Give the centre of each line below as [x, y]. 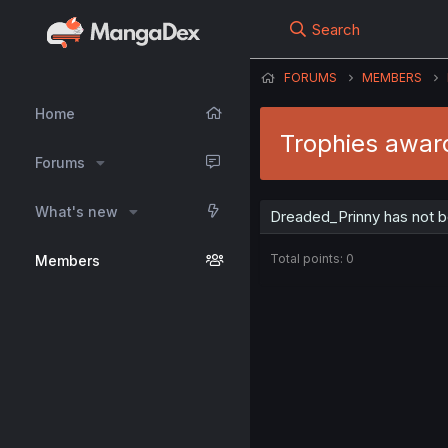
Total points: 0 [312, 258]
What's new [76, 211]
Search [336, 29]
